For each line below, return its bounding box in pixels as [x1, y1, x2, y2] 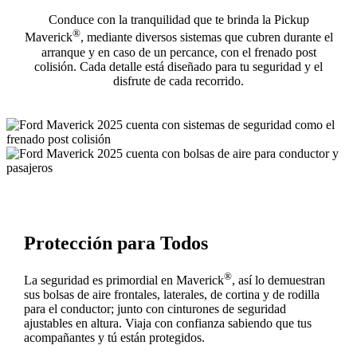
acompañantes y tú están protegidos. [23, 331, 205, 345]
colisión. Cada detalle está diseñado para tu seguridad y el [34, 59, 323, 73]
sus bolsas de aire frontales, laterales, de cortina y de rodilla [23, 288, 320, 302]
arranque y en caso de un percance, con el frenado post [41, 45, 316, 59]
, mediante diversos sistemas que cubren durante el [80, 30, 333, 45]
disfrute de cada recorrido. [113, 73, 244, 88]
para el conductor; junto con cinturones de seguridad [23, 302, 286, 316]
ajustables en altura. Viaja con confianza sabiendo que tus [23, 316, 312, 331]
